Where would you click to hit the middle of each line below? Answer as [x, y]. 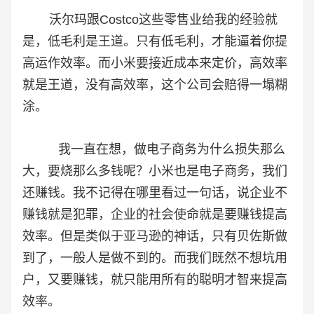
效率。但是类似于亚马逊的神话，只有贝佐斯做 [155, 237]
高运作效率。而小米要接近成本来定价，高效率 [155, 63]
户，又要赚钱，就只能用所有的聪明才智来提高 [155, 280]
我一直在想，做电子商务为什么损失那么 [154, 150]
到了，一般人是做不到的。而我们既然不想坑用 [155, 258]
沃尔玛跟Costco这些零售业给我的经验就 [150, 20]
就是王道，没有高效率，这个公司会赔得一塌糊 [155, 85]
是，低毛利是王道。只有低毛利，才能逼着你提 [155, 42]
